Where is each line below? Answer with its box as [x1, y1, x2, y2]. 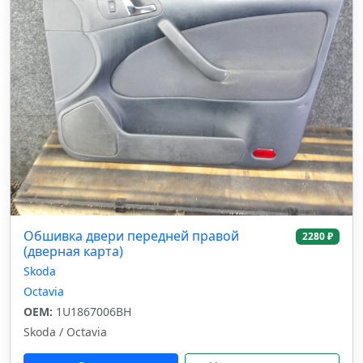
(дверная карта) [23, 242, 123, 260]
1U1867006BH [53, 304, 131, 319]
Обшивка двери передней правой [23, 227, 239, 245]
